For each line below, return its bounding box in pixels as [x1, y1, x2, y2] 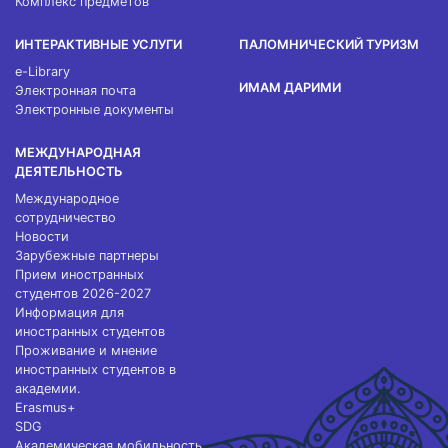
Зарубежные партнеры [15, 248, 159, 263]
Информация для [15, 305, 124, 320]
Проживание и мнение [15, 343, 157, 358]
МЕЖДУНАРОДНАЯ [15, 145, 141, 160]
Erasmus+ [15, 400, 75, 415]
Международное [15, 191, 119, 206]
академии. [15, 381, 81, 396]
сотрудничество [15, 210, 116, 225]
